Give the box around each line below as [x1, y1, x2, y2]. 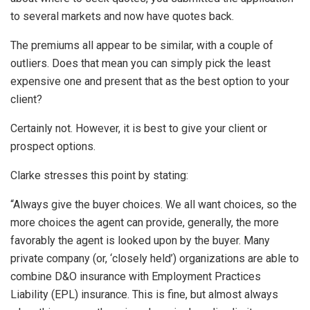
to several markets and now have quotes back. [10, 10, 234, 24]
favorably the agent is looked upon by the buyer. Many [10, 234, 270, 248]
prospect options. [10, 140, 95, 154]
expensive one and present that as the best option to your [10, 75, 289, 89]
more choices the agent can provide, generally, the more [10, 216, 279, 230]
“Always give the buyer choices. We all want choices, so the [10, 198, 297, 212]
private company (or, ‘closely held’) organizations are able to [10, 252, 299, 266]
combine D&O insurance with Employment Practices [10, 270, 261, 284]
